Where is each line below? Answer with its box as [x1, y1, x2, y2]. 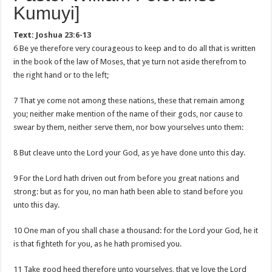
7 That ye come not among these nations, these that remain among [13, 96, 245, 105]
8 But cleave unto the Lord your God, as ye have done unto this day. [13, 148, 246, 157]
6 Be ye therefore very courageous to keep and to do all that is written [13, 44, 256, 53]
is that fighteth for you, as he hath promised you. [13, 239, 182, 248]
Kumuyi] [13, 3, 80, 23]
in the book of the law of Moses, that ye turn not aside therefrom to [13, 57, 247, 66]
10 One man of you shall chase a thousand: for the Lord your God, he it [13, 226, 259, 235]
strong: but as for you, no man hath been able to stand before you [13, 187, 243, 196]
